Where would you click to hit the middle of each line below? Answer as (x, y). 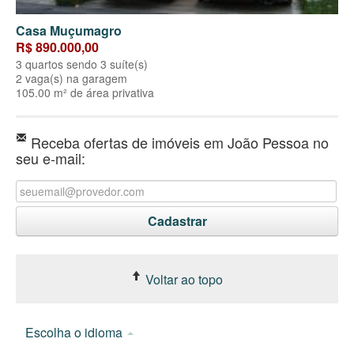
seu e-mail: (51, 158)
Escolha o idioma (75, 332)
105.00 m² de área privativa (85, 92)
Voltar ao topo (183, 279)
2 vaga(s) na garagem (72, 78)
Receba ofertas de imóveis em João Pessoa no (178, 142)
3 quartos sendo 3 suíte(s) (82, 64)
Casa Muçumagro (69, 30)
